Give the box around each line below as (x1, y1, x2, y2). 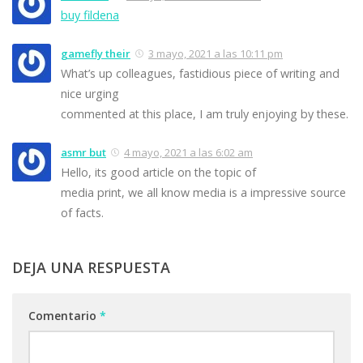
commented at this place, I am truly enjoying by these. (61, 105, 348, 122)
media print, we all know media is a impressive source (61, 184, 346, 200)
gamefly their (61, 45, 130, 61)
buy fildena (61, 6, 119, 23)
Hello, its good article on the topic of (61, 164, 256, 180)
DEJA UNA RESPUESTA (12, 257, 170, 277)
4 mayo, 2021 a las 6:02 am (124, 144, 253, 160)
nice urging (61, 85, 119, 101)
